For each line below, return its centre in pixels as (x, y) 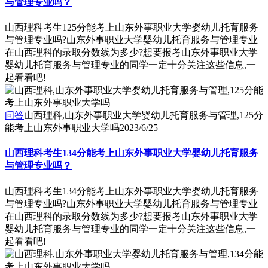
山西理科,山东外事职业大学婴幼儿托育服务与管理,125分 (144, 115)
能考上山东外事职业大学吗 (62, 128)
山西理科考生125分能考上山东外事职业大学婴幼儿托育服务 (132, 28)
